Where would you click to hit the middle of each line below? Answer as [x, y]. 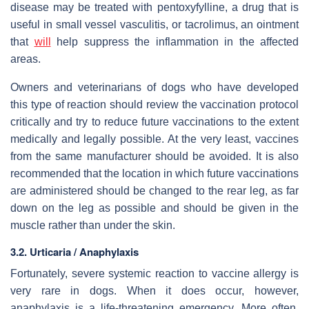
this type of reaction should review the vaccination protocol [154, 104]
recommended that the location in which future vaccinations [154, 173]
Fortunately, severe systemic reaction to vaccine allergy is [154, 273]
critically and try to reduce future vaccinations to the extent [154, 121]
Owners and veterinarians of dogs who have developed [154, 87]
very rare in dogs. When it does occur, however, [154, 290]
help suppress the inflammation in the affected [175, 41]
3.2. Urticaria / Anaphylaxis [74, 251]
